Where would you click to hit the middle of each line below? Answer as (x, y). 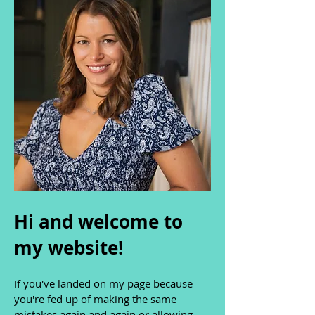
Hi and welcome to (98, 221)
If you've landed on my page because (103, 283)
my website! (69, 247)
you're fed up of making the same (95, 299)
